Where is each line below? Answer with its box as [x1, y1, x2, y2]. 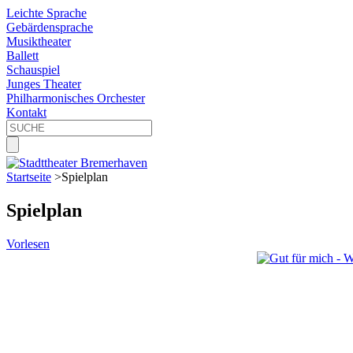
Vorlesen [6, 236, 50, 251]
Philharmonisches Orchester [6, 91, 145, 105]
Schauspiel [6, 63, 60, 76]
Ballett [6, 49, 39, 62]
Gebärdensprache [6, 20, 93, 34]
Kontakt [6, 106, 46, 119]
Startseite [6, 170, 51, 184]
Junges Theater [6, 77, 81, 91]
